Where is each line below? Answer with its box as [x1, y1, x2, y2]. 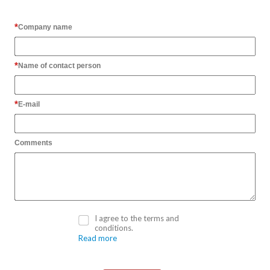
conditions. [95, 223, 134, 233]
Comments [14, 139, 52, 148]
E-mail [18, 100, 40, 109]
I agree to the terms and [95, 213, 180, 224]
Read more [78, 233, 117, 243]
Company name [18, 23, 72, 32]
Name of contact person [18, 61, 101, 71]
